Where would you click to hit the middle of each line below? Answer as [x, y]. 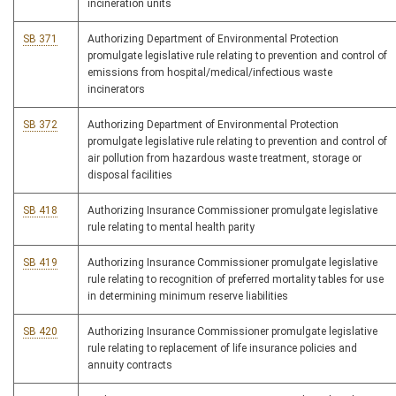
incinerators [116, 90]
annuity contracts [130, 366]
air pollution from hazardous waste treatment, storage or [225, 159]
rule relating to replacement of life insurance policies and [222, 349]
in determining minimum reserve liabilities [188, 297]
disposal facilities [130, 175]
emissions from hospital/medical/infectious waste [210, 73]
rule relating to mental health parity [171, 228]
